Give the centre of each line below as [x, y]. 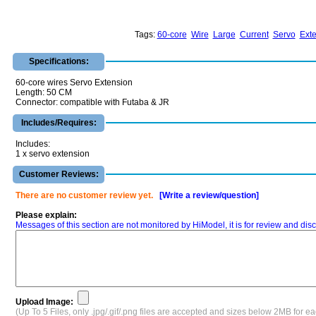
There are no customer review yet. [84, 195]
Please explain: [46, 215]
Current [254, 35]
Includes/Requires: [59, 123]
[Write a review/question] [209, 195]
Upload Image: [47, 302]
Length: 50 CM [44, 92]
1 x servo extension [53, 154]
